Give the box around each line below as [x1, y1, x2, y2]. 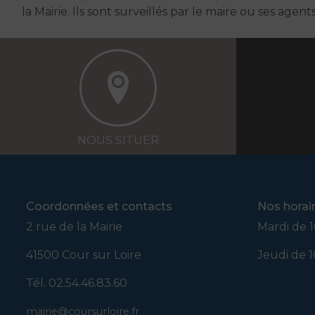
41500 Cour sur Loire [26, 247, 142, 262]
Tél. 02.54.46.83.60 [26, 276, 128, 290]
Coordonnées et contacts [26, 199, 173, 213]
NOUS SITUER [77, 133, 159, 147]
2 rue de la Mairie [26, 219, 123, 233]
